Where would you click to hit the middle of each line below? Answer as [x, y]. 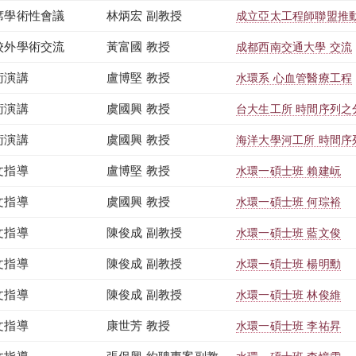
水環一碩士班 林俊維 [288, 295]
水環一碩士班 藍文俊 [288, 233]
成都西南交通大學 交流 [294, 47]
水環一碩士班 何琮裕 [288, 202]
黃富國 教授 [139, 46]
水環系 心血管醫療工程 [294, 78]
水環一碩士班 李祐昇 [288, 326]
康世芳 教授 [139, 325]
